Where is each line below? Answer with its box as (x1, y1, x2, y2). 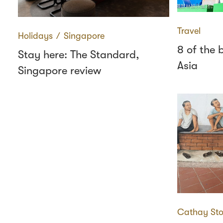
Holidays (18, 31, 53, 41)
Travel (177, 26, 201, 36)
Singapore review (18, 64, 101, 77)
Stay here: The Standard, (18, 48, 139, 61)
